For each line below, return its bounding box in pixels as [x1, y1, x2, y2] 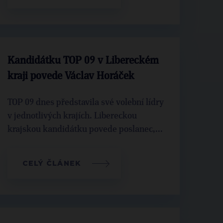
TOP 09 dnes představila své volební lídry [7, 98, 164, 107]
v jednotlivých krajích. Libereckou [7, 111, 137, 120]
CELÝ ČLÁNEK [22, 159, 82, 168]
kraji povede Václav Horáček [7, 71, 134, 82]
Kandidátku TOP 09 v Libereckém [7, 56, 159, 66]
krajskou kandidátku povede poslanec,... [7, 125, 163, 134]
